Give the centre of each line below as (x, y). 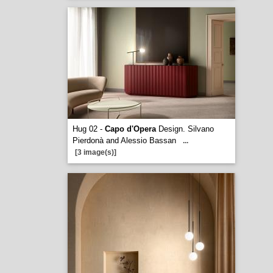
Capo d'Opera (130, 129)
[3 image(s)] (95, 152)
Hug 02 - (88, 129)
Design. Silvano (185, 129)
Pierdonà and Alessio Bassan (124, 140)
